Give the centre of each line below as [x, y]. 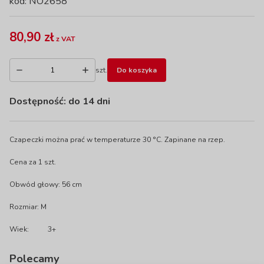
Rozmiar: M [28, 207]
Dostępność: [39, 101]
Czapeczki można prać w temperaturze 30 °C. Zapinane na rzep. [117, 140]
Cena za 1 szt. [33, 162]
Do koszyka [137, 70]
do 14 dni [89, 101]
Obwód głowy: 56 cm [46, 184]
